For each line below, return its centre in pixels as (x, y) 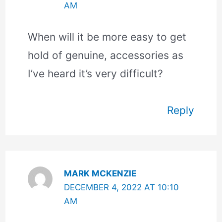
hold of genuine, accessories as (106, 55)
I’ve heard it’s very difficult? (96, 74)
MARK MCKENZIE (100, 173)
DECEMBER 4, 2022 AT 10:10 (121, 187)
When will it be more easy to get (107, 37)
